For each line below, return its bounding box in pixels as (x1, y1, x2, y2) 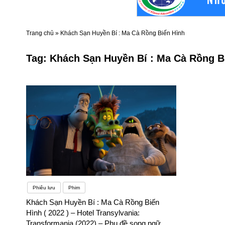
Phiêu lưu (33, 185, 55, 191)
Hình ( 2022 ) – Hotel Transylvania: (26, 208, 140, 217)
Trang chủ (26, 30, 54, 37)
